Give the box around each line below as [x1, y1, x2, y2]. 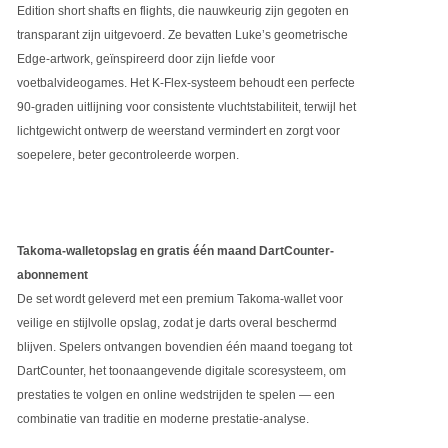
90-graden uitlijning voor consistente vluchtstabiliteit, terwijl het [17, 100, 357, 115]
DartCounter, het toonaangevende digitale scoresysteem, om [17, 364, 347, 379]
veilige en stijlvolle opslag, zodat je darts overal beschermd [17, 316, 338, 331]
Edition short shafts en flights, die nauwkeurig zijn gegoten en [17, 4, 350, 19]
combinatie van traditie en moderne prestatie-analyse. [17, 412, 310, 427]
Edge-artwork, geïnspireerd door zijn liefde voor [17, 52, 276, 67]
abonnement [17, 268, 89, 283]
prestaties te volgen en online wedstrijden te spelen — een [17, 388, 336, 403]
